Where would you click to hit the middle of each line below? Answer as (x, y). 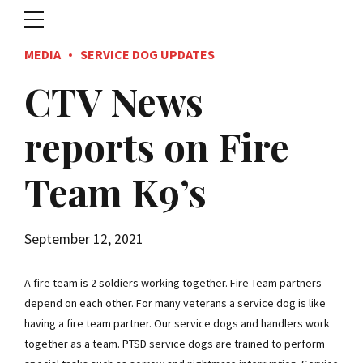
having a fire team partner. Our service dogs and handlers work (177, 324)
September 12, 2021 (84, 239)
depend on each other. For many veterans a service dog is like (175, 303)
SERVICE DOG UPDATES (147, 54)
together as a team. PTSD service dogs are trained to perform (175, 344)
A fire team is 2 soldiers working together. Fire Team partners (173, 283)
